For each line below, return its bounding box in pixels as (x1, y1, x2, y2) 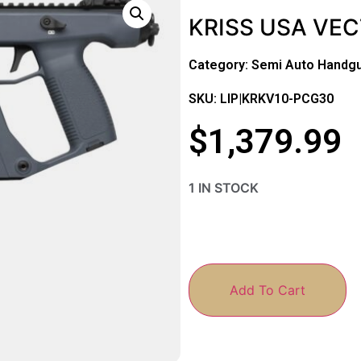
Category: (189, 56, 251, 73)
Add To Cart (230, 281, 305, 298)
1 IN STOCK (189, 180, 259, 197)
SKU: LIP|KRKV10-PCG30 (189, 90, 334, 106)
